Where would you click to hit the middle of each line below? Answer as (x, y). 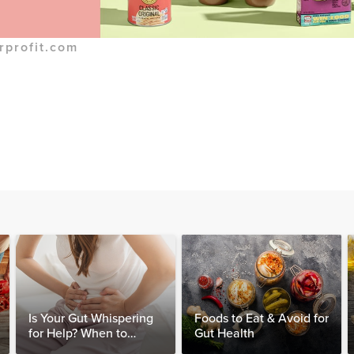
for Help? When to (78, 334)
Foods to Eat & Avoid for (262, 319)
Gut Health (224, 334)
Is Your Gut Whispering (91, 319)
